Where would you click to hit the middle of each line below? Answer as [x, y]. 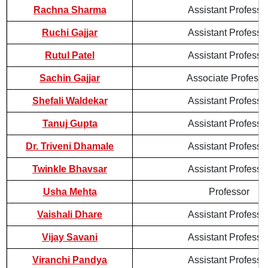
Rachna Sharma [70, 10]
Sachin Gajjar [70, 78]
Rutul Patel [70, 55]
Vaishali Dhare [70, 214]
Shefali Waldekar [70, 101]
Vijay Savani [70, 237]
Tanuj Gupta [70, 124]
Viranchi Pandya [70, 260]
